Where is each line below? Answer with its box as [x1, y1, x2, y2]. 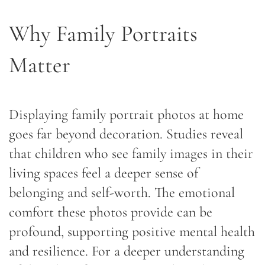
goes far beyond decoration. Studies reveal [9, 125, 243, 143]
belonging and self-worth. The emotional [9, 183, 235, 201]
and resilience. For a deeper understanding [9, 242, 244, 260]
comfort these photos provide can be [9, 203, 212, 221]
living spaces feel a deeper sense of [9, 164, 198, 182]
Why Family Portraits [9, 20, 198, 47]
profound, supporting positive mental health [9, 222, 255, 240]
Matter [9, 51, 70, 79]
